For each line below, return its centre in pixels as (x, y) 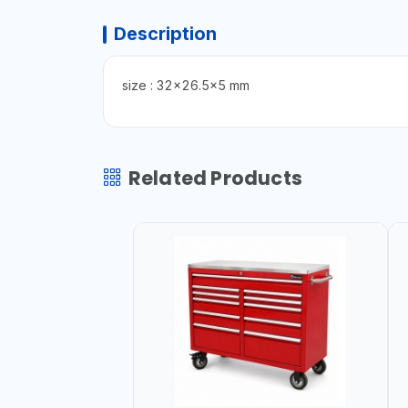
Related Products (215, 178)
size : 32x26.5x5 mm (185, 85)
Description (165, 33)
